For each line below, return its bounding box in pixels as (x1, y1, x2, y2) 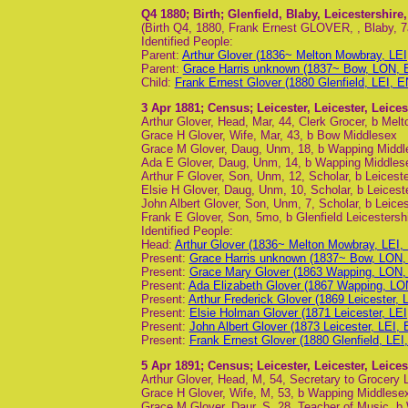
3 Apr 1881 (140, 101, 200, 116)
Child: (140, 75, 175, 89)
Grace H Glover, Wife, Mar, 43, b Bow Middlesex (140, 128, 397, 143)
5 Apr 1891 (140, 359, 200, 373)
